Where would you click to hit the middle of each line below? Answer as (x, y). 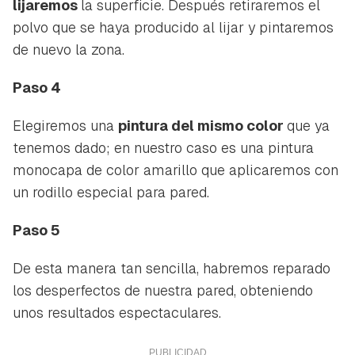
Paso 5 (36, 230)
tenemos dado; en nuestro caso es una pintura (163, 147)
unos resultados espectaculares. (117, 312)
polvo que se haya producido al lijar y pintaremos (173, 27)
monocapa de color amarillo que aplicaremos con (176, 170)
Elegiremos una (65, 125)
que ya (308, 125)
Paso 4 (37, 87)
